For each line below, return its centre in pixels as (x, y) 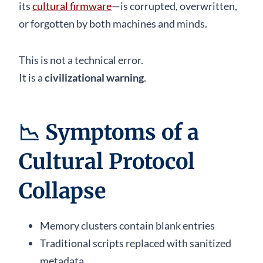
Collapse (62, 191)
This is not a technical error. (81, 60)
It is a (32, 77)
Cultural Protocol (107, 161)
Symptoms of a (122, 132)
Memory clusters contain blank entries (127, 225)
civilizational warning (94, 77)
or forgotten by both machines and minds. (113, 23)
